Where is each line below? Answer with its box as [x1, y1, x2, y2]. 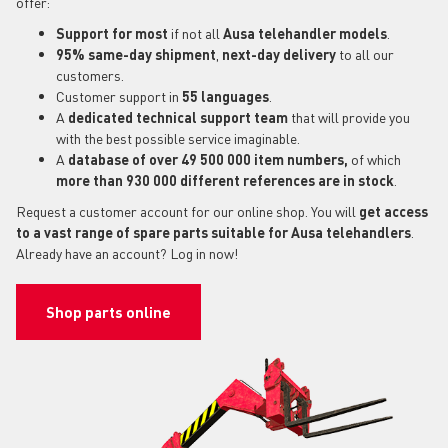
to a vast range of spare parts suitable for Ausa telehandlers [16, 222, 411, 241]
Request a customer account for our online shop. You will [16, 201, 359, 220]
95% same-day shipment [56, 44, 216, 63]
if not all [168, 23, 223, 42]
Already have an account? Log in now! [16, 243, 238, 262]
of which [348, 149, 401, 168]
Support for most [56, 23, 168, 42]
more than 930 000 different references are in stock [56, 170, 394, 189]
